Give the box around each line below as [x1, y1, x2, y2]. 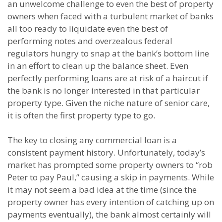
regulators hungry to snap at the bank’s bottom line [7, 48, 209, 59]
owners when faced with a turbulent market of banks [7, 10, 214, 22]
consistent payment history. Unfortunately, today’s [7, 147, 205, 158]
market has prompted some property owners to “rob [7, 159, 213, 170]
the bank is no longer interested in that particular [7, 85, 200, 96]
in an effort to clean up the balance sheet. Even [7, 60, 188, 71]
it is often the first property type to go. [7, 110, 155, 121]
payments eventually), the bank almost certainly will [7, 209, 211, 220]
